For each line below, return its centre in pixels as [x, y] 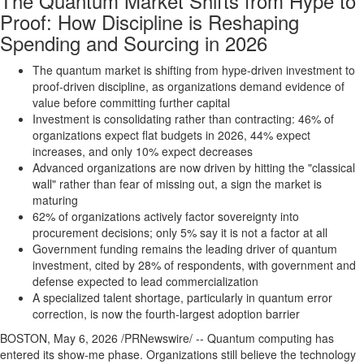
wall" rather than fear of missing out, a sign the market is [177, 184]
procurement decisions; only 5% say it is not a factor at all [180, 232]
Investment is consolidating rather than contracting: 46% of [183, 119]
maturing [55, 200]
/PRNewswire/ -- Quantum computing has [226, 338]
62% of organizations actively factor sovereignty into [166, 216]
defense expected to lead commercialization [145, 281]
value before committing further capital [131, 102]
